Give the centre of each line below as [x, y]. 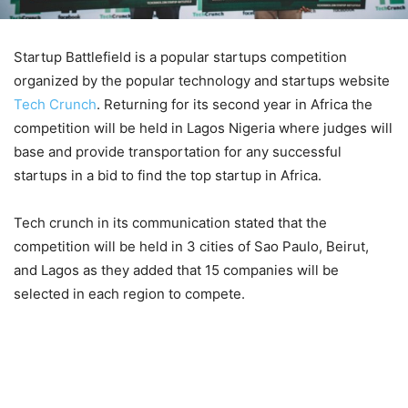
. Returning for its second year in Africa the [235, 104]
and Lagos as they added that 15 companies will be [176, 270]
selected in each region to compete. [129, 293]
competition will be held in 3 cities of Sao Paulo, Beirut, [191, 246]
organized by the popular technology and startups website [202, 80]
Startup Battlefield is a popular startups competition [180, 56]
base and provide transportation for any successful [178, 151]
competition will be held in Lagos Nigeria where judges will [203, 127]
